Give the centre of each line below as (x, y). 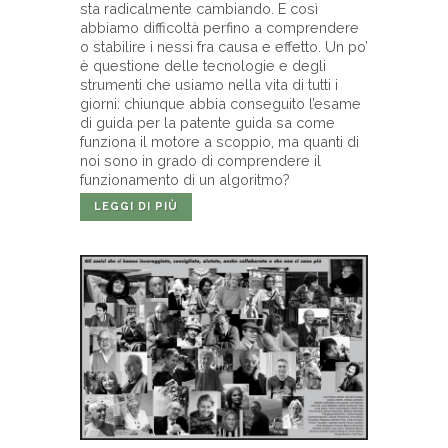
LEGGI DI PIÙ (136, 206)
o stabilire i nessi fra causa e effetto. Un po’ (224, 46)
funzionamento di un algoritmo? (185, 179)
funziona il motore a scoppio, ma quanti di (219, 141)
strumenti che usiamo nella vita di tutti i (209, 84)
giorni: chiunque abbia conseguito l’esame (220, 103)
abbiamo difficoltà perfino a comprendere (219, 27)
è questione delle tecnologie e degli (203, 65)
